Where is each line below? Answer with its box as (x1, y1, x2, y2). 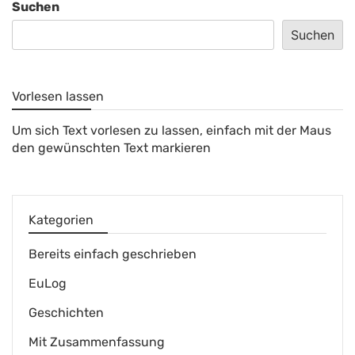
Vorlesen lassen (12, 88, 104, 104)
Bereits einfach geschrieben (29, 246, 197, 261)
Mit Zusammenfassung (29, 334, 165, 349)
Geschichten (29, 304, 104, 320)
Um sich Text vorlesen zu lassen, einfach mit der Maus (12, 122, 331, 138)
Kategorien (29, 212, 94, 227)
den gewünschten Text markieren (12, 139, 211, 155)
